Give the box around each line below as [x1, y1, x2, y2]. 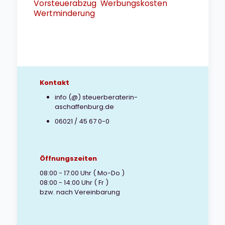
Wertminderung [33, 8, 95, 19]
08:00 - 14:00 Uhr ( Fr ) [39, 178, 108, 187]
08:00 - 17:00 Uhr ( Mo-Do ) [39, 168, 125, 178]
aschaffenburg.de [54, 102, 114, 111]
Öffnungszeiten [39, 154, 97, 163]
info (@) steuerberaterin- [54, 92, 138, 102]
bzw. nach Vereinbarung [39, 187, 120, 197]
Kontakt [39, 78, 69, 87]
